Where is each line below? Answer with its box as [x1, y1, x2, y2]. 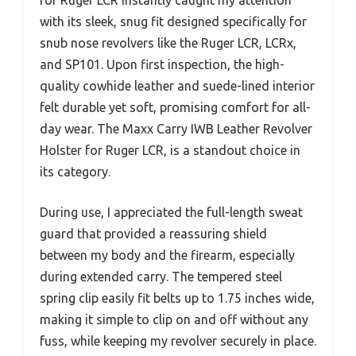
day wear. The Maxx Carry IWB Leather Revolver [40, 121, 312, 136]
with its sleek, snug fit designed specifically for [40, 14, 307, 29]
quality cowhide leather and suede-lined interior [40, 78, 315, 93]
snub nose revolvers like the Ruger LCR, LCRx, [40, 35, 296, 50]
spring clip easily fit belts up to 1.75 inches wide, [40, 290, 315, 305]
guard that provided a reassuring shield [40, 226, 267, 241]
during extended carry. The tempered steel [40, 269, 282, 284]
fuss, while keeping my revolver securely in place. [40, 333, 316, 348]
